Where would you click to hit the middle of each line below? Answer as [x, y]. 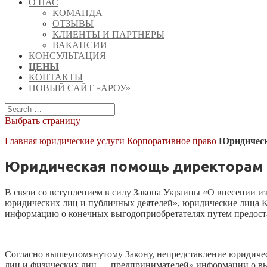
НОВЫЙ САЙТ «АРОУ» [80, 88]
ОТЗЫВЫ [73, 24]
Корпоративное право [172, 141]
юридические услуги [82, 141]
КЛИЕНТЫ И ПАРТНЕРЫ [108, 34]
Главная [21, 141]
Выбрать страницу [43, 121]
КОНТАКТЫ [56, 77]
